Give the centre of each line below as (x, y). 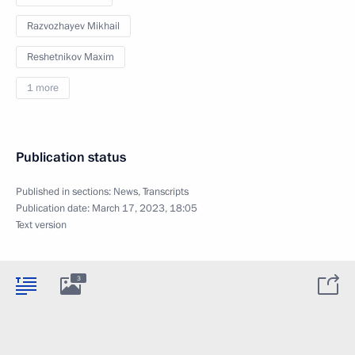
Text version (41, 225)
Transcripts (166, 192)
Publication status (71, 158)
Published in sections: (65, 192)
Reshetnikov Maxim (71, 57)
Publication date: (54, 209)
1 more (43, 88)
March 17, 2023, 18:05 (145, 209)
